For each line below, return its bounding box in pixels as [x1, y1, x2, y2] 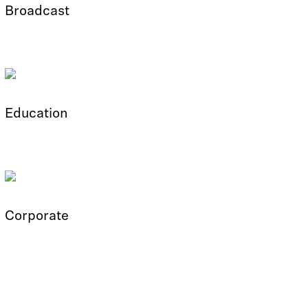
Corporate [4, 210, 69, 223]
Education [4, 107, 68, 121]
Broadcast [4, 5, 69, 19]
